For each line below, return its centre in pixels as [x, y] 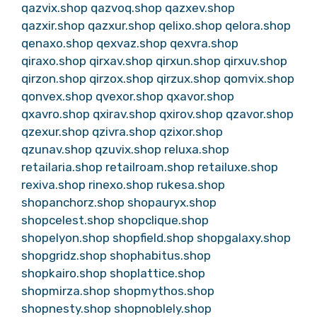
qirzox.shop [121, 79]
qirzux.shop [189, 79]
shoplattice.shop [157, 273]
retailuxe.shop [238, 167]
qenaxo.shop [57, 43]
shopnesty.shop [66, 309]
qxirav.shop [125, 114]
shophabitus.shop [160, 255]
